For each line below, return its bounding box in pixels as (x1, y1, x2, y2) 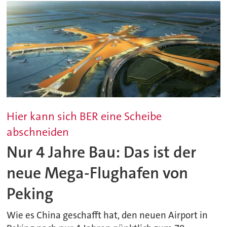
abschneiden (7, 124, 69, 139)
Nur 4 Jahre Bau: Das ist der (7, 142, 197, 163)
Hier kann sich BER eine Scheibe (7, 108, 162, 124)
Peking (7, 183, 54, 205)
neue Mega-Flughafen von (7, 163, 188, 184)
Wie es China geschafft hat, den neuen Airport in (7, 209, 208, 221)
